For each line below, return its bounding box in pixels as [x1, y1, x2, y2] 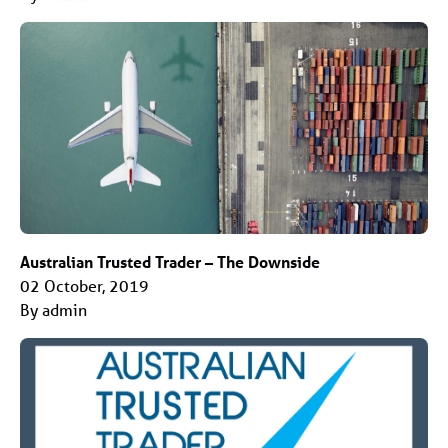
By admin [20, 299, 87, 321]
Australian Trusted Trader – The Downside [20, 251, 320, 273]
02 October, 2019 [20, 275, 149, 297]
